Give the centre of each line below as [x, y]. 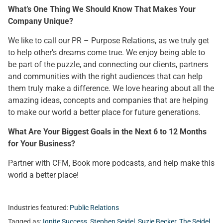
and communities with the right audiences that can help [105, 76]
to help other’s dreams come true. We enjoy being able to [107, 53]
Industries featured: [39, 208]
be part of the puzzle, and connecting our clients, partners [108, 64]
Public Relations [94, 208]
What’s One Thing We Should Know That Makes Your [102, 9]
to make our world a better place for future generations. [104, 112]
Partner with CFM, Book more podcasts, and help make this [111, 163]
